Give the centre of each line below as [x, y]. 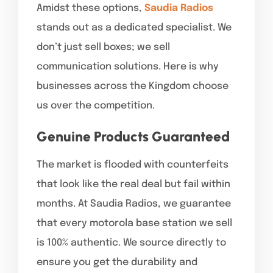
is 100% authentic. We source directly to [131, 243]
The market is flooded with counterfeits [133, 165]
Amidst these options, [90, 8]
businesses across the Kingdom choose [133, 86]
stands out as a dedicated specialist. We [134, 27]
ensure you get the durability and [117, 262]
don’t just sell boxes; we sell [103, 47]
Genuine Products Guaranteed [133, 136]
